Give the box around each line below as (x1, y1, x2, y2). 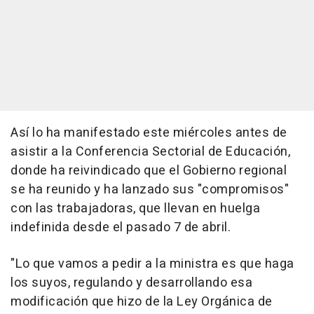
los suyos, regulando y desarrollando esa (11, 273, 252, 293)
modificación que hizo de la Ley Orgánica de (11, 292, 273, 312)
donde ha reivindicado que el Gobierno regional (11, 161, 287, 181)
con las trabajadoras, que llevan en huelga (11, 199, 260, 219)
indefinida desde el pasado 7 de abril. (11, 218, 231, 238)
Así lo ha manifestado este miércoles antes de (11, 123, 287, 143)
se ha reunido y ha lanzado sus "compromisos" (11, 180, 289, 200)
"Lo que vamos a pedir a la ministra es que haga (11, 254, 294, 274)
